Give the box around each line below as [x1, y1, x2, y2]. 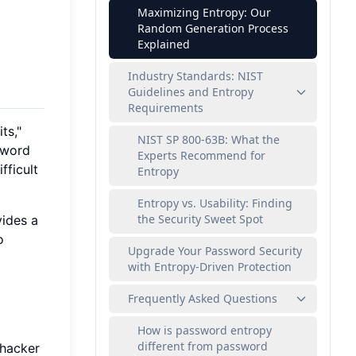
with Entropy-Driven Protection [128, 259, 292, 274]
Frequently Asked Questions [128, 291, 277, 306]
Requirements [128, 100, 203, 115]
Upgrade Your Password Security [128, 243, 302, 258]
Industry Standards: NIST [128, 68, 263, 83]
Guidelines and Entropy [128, 84, 253, 99]
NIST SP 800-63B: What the [137, 132, 280, 147]
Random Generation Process [137, 21, 288, 36]
